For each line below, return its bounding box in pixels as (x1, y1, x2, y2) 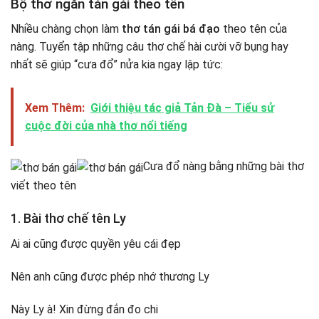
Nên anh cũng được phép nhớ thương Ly (11, 270, 209, 284)
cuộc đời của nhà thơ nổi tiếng (25, 119, 187, 133)
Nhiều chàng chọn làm (11, 21, 122, 36)
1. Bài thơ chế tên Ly (11, 211, 126, 226)
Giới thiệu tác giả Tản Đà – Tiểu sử (90, 101, 274, 115)
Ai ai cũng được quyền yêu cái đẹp (11, 237, 181, 251)
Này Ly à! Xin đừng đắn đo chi (11, 303, 158, 316)
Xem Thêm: (25, 101, 85, 115)
